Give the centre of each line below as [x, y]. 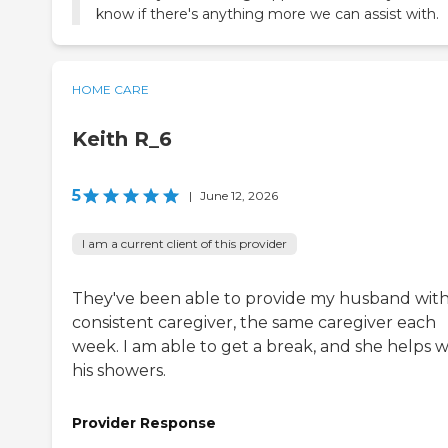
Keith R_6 [122, 138]
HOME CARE [110, 89]
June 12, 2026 [239, 195]
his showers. [119, 370]
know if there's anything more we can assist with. [267, 13]
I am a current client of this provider [184, 243]
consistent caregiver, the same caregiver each [254, 322]
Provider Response [144, 422]
